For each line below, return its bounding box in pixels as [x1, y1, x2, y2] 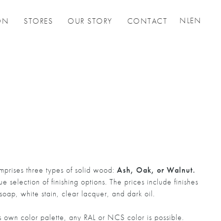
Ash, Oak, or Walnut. [117, 165, 195, 175]
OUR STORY [68, 16, 112, 26]
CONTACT [127, 16, 167, 26]
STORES [24, 16, 53, 26]
